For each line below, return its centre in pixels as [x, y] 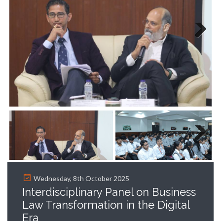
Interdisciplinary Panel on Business [109, 192]
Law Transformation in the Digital [106, 205]
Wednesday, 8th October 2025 [81, 178]
